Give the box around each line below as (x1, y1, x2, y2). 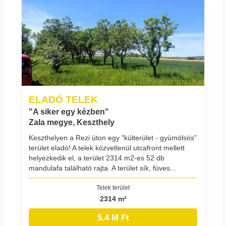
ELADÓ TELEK (29, 94, 98, 105)
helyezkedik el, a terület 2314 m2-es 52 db (29, 153, 164, 162)
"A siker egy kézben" (29, 107, 109, 117)
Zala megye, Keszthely (29, 118, 115, 127)
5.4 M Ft (97, 212, 129, 222)
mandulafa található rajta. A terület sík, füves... (29, 163, 176, 172)
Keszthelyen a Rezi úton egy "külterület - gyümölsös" (29, 133, 197, 142)
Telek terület (96, 184, 130, 191)
